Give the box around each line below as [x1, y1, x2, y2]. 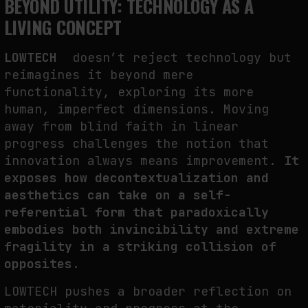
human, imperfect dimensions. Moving [4, 101, 269, 118]
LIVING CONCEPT [4, 14, 122, 41]
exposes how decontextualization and [4, 170, 269, 186]
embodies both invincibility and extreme [4, 221, 299, 238]
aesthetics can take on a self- [4, 187, 231, 203]
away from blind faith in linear [4, 118, 239, 135]
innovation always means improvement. [4, 153, 284, 169]
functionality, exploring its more [4, 84, 254, 100]
